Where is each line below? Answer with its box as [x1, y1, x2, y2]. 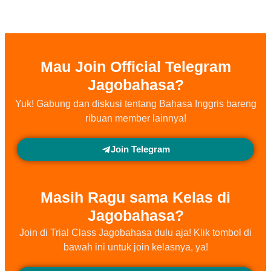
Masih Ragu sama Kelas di [41, 189, 230, 206]
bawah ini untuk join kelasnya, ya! [63, 242, 208, 252]
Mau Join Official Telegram [40, 58, 231, 75]
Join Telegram [110, 144, 170, 154]
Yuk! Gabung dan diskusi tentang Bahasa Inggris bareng [15, 99, 256, 109]
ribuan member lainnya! [85, 113, 186, 123]
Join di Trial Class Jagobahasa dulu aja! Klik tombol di [19, 227, 252, 238]
